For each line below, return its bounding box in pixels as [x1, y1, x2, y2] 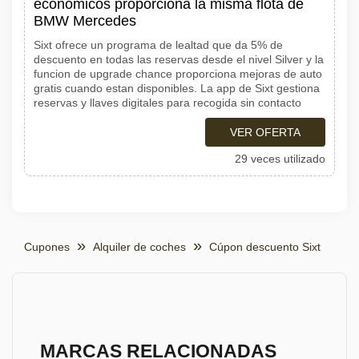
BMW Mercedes [34, 13, 136, 29]
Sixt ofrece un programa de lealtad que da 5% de [34, 38, 283, 51]
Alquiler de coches [93, 240, 186, 253]
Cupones [24, 240, 70, 253]
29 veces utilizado [235, 152, 325, 165]
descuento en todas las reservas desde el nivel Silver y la [34, 53, 324, 66]
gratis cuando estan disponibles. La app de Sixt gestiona [34, 82, 320, 95]
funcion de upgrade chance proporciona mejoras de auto [34, 67, 322, 80]
